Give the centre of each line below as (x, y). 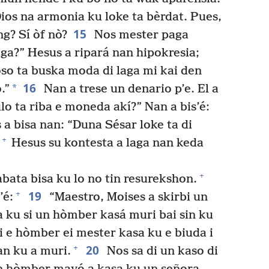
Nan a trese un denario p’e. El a (129, 89)
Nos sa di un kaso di (161, 251)
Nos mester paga (140, 35)
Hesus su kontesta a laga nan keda (106, 143)
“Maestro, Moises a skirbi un (127, 197)
